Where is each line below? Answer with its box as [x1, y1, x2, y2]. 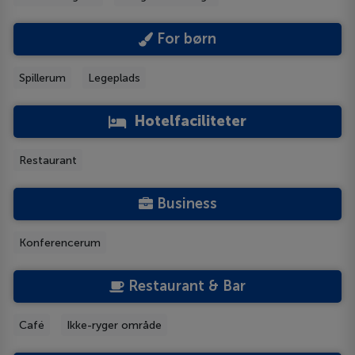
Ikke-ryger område [67, 318, 162, 332]
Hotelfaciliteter [135, 113, 246, 131]
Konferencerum [19, 235, 101, 250]
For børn [153, 30, 216, 48]
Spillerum [19, 71, 67, 85]
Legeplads [88, 71, 141, 85]
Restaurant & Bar [124, 277, 246, 296]
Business [152, 195, 217, 213]
